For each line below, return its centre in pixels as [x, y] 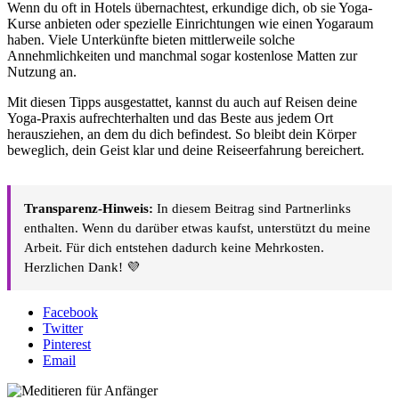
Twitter [63, 329]
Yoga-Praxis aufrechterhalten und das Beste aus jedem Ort [170, 118]
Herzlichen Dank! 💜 [82, 268]
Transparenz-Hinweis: [89, 209]
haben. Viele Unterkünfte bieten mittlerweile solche [151, 40]
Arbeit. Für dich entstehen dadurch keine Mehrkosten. [174, 248]
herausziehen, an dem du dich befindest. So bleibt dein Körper [182, 134]
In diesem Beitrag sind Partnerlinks [252, 209]
